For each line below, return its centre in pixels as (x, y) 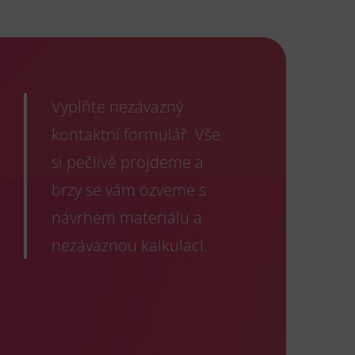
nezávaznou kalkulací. (130, 245)
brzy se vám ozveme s (129, 190)
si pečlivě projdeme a (128, 162)
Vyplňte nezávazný (117, 107)
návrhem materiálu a (127, 218)
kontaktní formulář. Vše (136, 134)
